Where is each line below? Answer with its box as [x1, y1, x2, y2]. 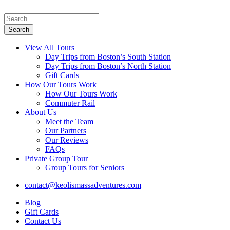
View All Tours [25, 43, 74, 52]
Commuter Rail [45, 99, 95, 107]
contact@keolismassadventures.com [25, 181, 141, 189]
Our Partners [45, 126, 86, 135]
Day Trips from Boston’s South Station [45, 52, 171, 61]
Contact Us [25, 217, 61, 225]
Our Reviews [45, 136, 88, 144]
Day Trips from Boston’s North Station [45, 62, 171, 70]
